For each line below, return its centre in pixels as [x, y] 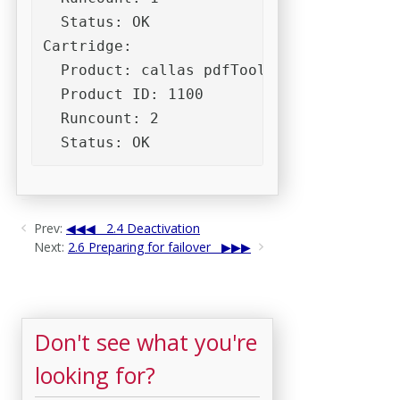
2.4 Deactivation [153, 228]
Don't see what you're [146, 342]
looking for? [95, 375]
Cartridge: [87, 46]
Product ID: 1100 [123, 94]
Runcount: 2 [100, 118]
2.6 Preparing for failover [139, 246]
